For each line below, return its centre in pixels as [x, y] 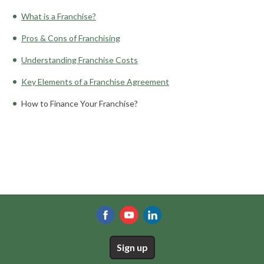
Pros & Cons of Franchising [71, 38]
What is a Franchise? [59, 16]
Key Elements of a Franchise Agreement [95, 82]
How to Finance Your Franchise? [80, 103]
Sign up [132, 247]
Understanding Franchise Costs [80, 60]
